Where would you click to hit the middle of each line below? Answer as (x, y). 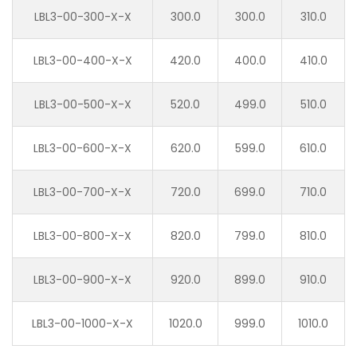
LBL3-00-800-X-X (82, 236)
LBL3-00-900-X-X (82, 280)
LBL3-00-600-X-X (82, 149)
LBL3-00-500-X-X (82, 105)
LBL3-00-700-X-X (82, 192)
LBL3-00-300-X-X (82, 17)
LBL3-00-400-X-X (82, 61)
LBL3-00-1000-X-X (82, 324)
